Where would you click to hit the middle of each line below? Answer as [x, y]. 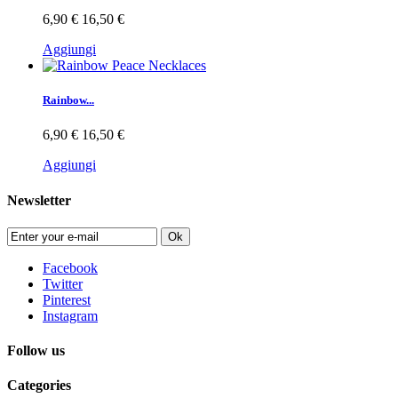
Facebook [70, 267]
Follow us [36, 351]
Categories [39, 386]
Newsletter [39, 200]
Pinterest [67, 299]
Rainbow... [68, 100]
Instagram [70, 315]
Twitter [63, 283]
